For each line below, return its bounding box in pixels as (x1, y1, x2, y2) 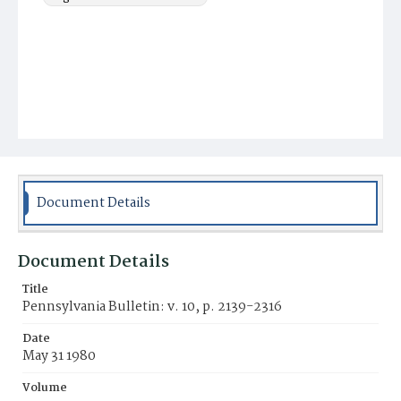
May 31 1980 (22, 346, 96, 367)
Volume (22, 379, 67, 397)
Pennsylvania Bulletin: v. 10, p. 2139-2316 (22, 296, 282, 318)
